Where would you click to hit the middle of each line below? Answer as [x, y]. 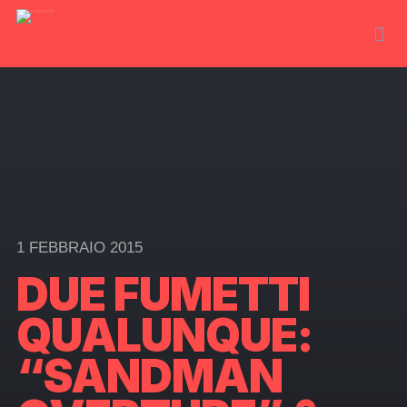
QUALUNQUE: [164, 335]
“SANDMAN [149, 376]
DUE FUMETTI [163, 294]
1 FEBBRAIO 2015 [79, 248]
